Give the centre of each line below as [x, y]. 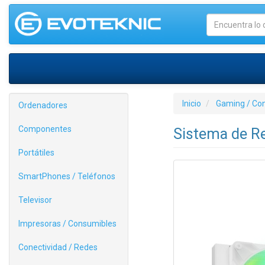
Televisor [35, 200]
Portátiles [36, 153]
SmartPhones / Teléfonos [67, 176]
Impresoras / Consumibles [67, 224]
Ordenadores [43, 105]
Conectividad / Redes [58, 247]
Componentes [45, 129]
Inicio [191, 104]
